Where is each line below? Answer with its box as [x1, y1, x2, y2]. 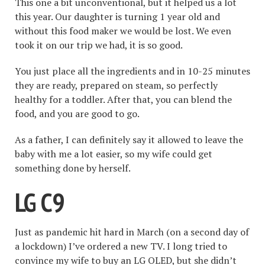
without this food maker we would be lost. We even [15, 24, 231, 37]
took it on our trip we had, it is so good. [15, 38, 183, 51]
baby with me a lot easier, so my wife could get [15, 147, 212, 160]
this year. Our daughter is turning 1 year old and [15, 9, 220, 23]
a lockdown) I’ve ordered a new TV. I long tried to [15, 240, 227, 253]
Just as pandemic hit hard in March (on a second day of [15, 225, 249, 239]
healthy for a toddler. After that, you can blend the [15, 92, 232, 106]
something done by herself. [15, 161, 131, 174]
